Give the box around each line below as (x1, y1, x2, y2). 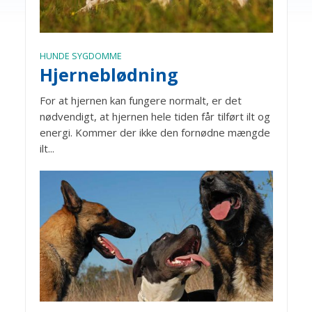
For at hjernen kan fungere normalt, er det (39, 93, 242, 108)
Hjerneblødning (39, 63, 178, 87)
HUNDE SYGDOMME (39, 50, 122, 63)
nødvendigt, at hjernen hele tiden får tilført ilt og (39, 109, 270, 124)
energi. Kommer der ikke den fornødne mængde (39, 125, 270, 140)
